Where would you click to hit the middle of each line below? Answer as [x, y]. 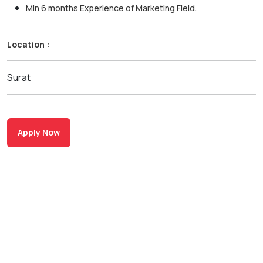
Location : [28, 44]
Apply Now [39, 133]
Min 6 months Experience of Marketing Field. [111, 8]
